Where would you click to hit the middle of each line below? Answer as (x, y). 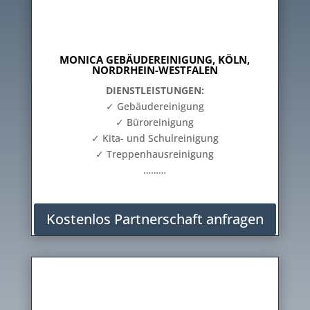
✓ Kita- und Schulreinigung (155, 138)
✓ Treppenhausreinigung (155, 154)
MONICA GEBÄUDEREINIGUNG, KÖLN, (155, 60)
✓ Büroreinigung (155, 122)
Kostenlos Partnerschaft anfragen (155, 219)
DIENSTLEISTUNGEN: (155, 90)
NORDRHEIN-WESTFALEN (155, 70)
